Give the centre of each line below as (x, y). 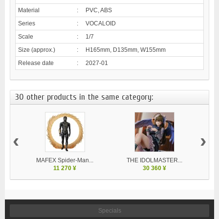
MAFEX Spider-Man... (65, 160)
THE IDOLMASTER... (154, 160)
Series (27, 23)
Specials (109, 210)
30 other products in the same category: (84, 97)
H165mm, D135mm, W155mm (126, 50)
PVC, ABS (99, 10)
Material (29, 10)
